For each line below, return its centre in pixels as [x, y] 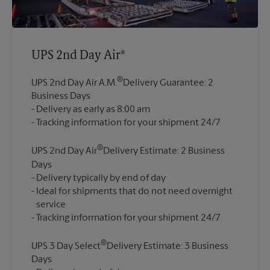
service [51, 205]
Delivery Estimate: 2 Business [164, 152]
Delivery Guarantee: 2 [168, 83]
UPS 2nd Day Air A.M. [74, 83]
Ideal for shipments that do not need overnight [134, 191]
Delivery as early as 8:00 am [93, 110]
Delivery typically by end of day [101, 178]
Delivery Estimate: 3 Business [168, 246]
